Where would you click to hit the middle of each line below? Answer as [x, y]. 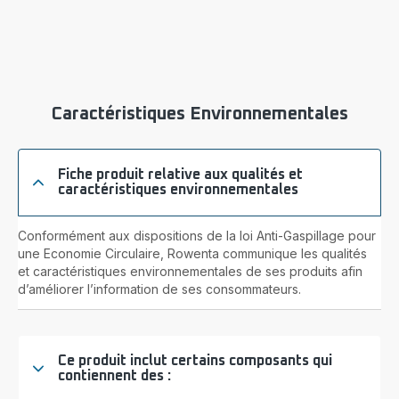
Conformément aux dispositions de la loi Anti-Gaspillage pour [197, 236]
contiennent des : [114, 376]
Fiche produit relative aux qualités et [180, 175]
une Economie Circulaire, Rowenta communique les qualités [192, 253]
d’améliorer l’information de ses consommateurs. [159, 289]
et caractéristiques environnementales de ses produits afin [190, 271]
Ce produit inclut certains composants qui [195, 361]
